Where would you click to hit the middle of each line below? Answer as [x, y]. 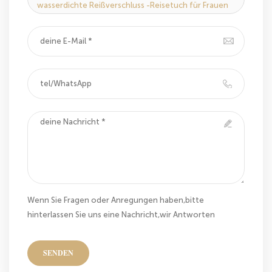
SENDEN [58, 253]
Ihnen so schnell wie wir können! [89, 229]
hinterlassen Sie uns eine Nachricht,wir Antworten [121, 214]
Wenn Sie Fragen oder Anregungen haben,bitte [116, 200]
